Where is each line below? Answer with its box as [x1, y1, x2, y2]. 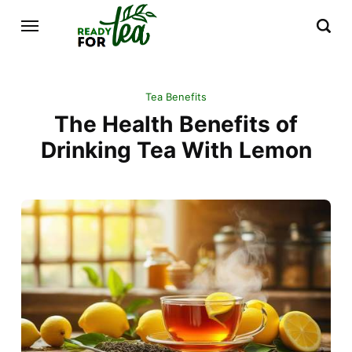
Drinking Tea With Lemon [40, 137, 312, 164]
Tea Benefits [145, 91, 207, 104]
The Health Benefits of [54, 111, 298, 138]
